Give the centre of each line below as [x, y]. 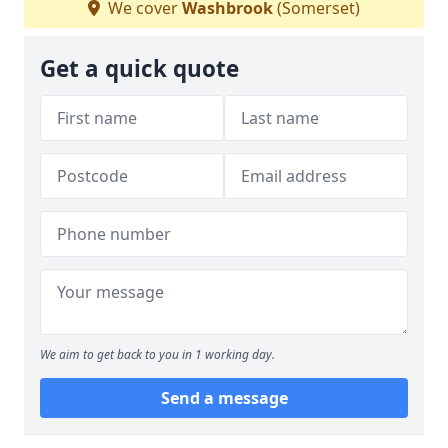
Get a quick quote [139, 68]
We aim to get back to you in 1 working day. [157, 354]
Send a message [224, 397]
